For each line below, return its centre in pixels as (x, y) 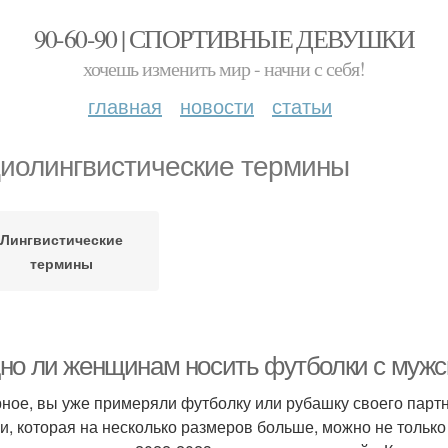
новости (217, 105)
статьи (302, 105)
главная (125, 105)
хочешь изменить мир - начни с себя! (224, 68)
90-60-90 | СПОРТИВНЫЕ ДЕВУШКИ (224, 38)
